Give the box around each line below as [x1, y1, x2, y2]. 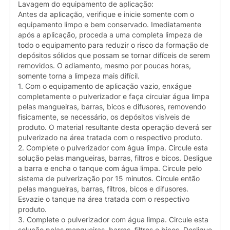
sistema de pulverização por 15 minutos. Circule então [18, 174, 200, 183]
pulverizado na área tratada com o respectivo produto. [18, 133, 202, 142]
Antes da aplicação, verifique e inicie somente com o [18, 10, 194, 18]
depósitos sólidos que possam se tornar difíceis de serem [18, 51, 210, 60]
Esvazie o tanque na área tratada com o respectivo [18, 195, 189, 203]
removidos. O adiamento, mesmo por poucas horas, [18, 61, 191, 70]
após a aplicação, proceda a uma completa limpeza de [18, 30, 202, 39]
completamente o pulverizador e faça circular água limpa [18, 92, 209, 101]
